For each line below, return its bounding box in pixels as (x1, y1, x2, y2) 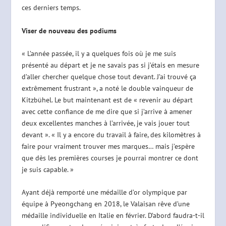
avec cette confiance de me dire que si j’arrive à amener (21, 107, 192, 117)
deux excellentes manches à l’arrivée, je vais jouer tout (21, 119, 190, 128)
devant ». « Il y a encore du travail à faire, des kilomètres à (21, 130, 201, 140)
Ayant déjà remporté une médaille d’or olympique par (21, 188, 187, 197)
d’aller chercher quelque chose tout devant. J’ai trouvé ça (21, 72, 196, 82)
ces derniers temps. (21, 3, 81, 13)
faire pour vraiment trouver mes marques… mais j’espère (21, 142, 195, 151)
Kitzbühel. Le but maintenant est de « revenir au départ (21, 95, 193, 105)
